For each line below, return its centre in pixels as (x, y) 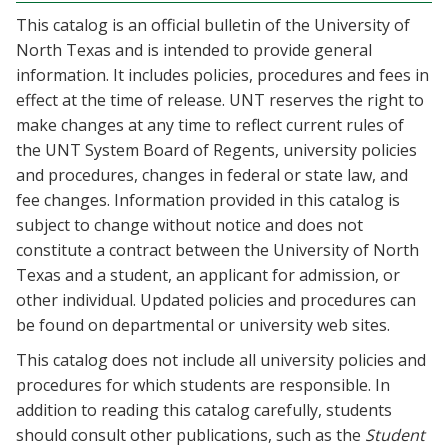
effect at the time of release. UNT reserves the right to (220, 99)
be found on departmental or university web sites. (203, 324)
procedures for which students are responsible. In (203, 384)
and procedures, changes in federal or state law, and (212, 174)
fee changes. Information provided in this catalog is (208, 199)
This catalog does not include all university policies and (221, 359)
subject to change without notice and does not (189, 224)
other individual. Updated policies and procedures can (216, 299)
